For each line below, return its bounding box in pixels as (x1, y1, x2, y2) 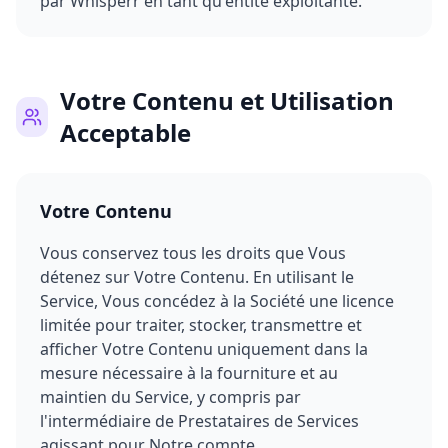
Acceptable (59, 116, 191, 149)
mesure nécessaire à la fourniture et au (40, 362, 338, 384)
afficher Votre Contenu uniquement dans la (40, 338, 368, 360)
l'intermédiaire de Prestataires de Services (40, 410, 359, 432)
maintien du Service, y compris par (40, 386, 301, 408)
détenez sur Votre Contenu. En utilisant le (40, 266, 354, 288)
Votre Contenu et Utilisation (59, 84, 394, 117)
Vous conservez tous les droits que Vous (40, 242, 346, 264)
